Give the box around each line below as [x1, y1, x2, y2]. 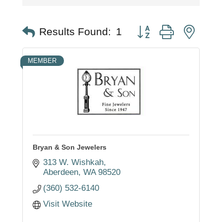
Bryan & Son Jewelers [32, 143, 107, 151]
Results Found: [39, 26, 111, 38]
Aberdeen [43, 167, 79, 177]
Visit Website [43, 199, 93, 209]
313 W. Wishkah [43, 157, 104, 167]
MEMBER [27, 56, 56, 64]
